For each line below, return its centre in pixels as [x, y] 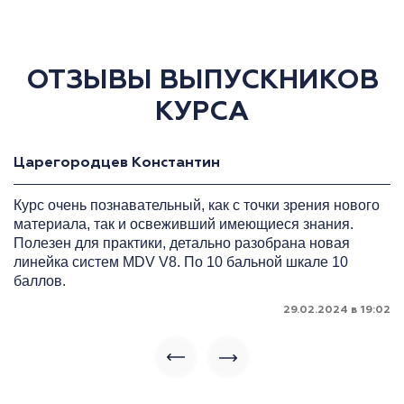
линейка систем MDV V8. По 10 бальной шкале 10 [181, 262]
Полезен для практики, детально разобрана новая [182, 243]
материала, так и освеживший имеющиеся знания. [184, 224]
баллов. [40, 281]
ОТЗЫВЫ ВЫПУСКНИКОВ [202, 81]
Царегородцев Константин [117, 163]
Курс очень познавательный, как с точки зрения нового [197, 205]
